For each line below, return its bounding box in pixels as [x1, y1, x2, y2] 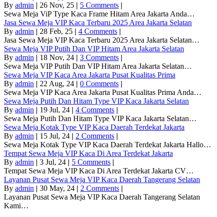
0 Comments [80, 79, 119, 88]
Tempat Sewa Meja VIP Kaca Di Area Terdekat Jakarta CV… [4, 167, 194, 175]
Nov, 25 [49, 1, 74, 9]
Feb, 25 [49, 27, 73, 35]
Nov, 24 [49, 53, 74, 62]
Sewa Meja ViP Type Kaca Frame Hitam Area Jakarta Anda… [4, 10, 195, 18]
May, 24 [49, 184, 75, 192]
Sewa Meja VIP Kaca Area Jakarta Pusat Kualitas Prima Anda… [4, 88, 201, 96]
